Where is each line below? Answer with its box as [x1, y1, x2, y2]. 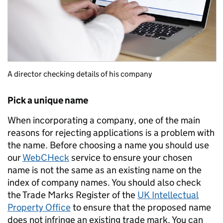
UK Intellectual [137, 189, 199, 201]
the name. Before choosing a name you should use [7, 139, 209, 151]
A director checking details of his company [7, 69, 152, 79]
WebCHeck [22, 152, 69, 164]
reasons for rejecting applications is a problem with [7, 127, 215, 139]
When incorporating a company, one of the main [7, 114, 200, 126]
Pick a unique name [7, 95, 88, 107]
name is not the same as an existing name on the [7, 164, 202, 176]
